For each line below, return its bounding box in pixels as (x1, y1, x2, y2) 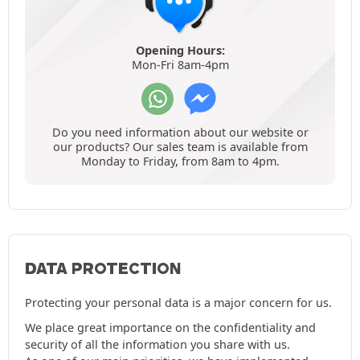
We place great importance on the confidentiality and (25, 320, 316, 336)
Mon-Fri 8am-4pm (131, 57, 229, 73)
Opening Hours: (135, 43, 225, 59)
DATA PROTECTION (25, 259, 182, 279)
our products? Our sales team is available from (52, 139, 308, 155)
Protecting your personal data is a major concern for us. (25, 295, 332, 311)
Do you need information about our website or (51, 125, 309, 141)
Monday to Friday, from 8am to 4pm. (80, 153, 280, 170)
